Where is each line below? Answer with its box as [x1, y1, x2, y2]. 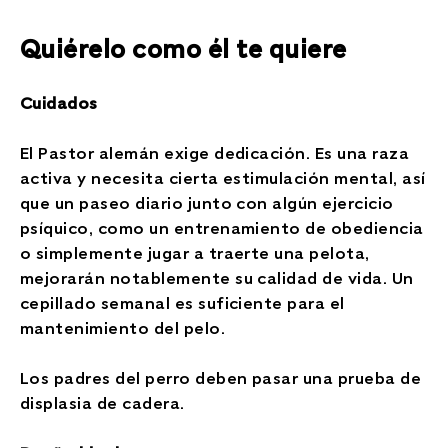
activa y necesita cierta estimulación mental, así [20, 165, 426, 189]
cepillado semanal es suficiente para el [20, 290, 345, 314]
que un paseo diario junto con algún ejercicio [20, 190, 394, 214]
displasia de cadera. [20, 390, 185, 414]
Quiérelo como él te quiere [20, 31, 347, 67]
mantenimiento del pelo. [20, 315, 226, 339]
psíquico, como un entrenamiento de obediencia [20, 215, 424, 239]
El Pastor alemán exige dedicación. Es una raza [20, 140, 410, 164]
